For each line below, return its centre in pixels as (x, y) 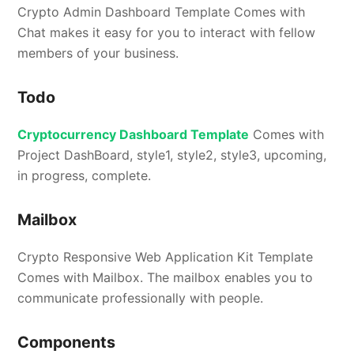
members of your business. (98, 53)
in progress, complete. (85, 176)
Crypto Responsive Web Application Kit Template (166, 257)
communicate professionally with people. (141, 298)
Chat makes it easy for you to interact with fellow (167, 33)
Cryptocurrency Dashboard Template (134, 135)
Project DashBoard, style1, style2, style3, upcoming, (172, 155)
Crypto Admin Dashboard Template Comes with (162, 12)
